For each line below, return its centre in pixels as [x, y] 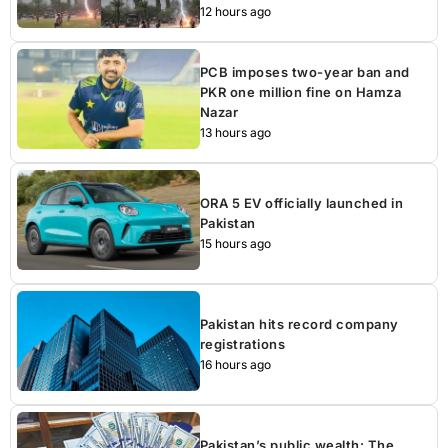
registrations [242, 343]
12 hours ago [235, 11]
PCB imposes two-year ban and [304, 71]
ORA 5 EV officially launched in [301, 202]
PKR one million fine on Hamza [300, 91]
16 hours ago [235, 364]
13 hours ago [235, 132]
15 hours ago [235, 243]
